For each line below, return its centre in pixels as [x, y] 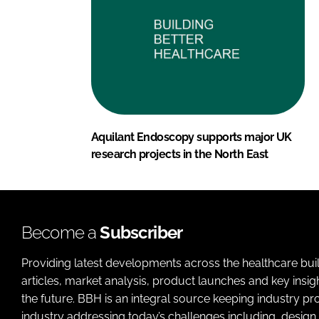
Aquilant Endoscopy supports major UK [192, 137]
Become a [61, 232]
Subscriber [141, 232]
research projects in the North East [180, 154]
